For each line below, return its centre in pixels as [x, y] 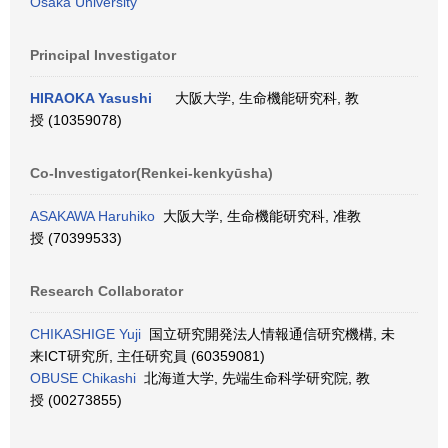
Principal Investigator [103, 55]
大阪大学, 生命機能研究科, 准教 [258, 216]
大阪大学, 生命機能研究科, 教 [263, 98]
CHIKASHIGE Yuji [85, 334]
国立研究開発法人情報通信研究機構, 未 [268, 334]
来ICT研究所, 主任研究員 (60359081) [147, 356]
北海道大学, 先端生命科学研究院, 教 [253, 378]
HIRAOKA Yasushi [91, 98]
